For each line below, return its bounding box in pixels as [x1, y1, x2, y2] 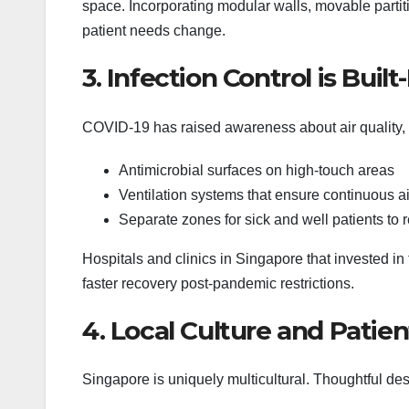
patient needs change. [82, 23, 225, 39]
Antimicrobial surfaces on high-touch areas [119, 162, 394, 178]
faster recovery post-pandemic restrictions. [82, 275, 354, 291]
